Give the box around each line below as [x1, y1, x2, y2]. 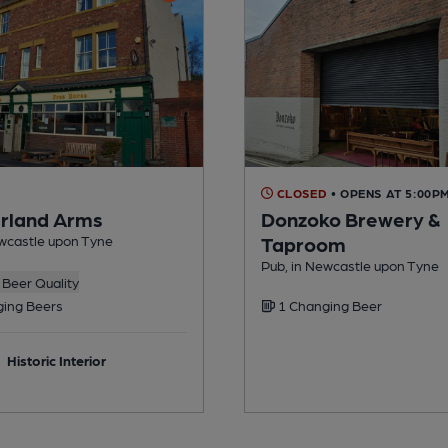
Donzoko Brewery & [261, 206, 440, 231]
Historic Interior [7, 351, 107, 368]
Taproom [261, 231, 346, 256]
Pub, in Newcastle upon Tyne [261, 256, 439, 273]
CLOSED [273, 185, 328, 200]
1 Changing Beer [275, 296, 382, 313]
